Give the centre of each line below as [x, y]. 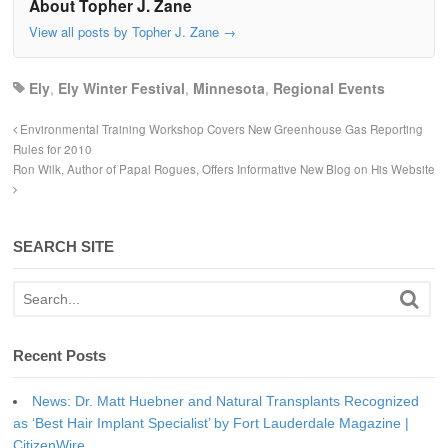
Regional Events [329, 88]
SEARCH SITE [63, 247]
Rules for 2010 [52, 149]
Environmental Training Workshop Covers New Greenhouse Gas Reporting [220, 129]
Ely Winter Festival [121, 88]
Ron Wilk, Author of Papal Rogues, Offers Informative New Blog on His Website [224, 169]
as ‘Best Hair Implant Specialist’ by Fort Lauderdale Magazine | [211, 423]
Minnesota [229, 88]
